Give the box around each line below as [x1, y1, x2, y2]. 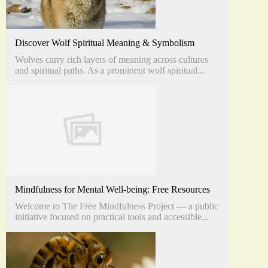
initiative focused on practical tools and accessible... [15, 211, 209, 222]
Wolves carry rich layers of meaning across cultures [15, 54, 208, 65]
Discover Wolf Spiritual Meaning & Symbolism [15, 37, 194, 48]
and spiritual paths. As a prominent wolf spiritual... [15, 65, 205, 75]
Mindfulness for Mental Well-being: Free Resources [15, 184, 210, 194]
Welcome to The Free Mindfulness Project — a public [15, 200, 218, 211]
